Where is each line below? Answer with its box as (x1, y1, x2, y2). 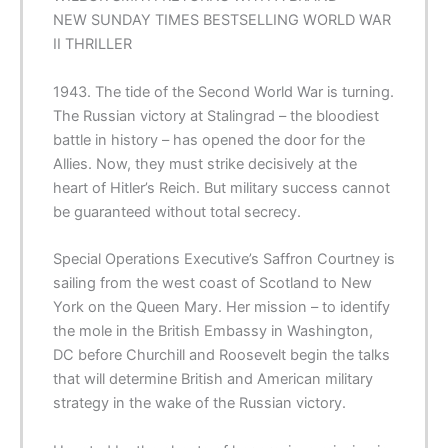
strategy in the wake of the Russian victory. (53, 394, 346, 413)
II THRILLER (53, 35, 132, 54)
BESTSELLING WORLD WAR (199, 11, 391, 30)
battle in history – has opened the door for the (53, 130, 365, 149)
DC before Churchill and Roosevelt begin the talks (53, 346, 390, 365)
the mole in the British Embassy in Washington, (53, 322, 373, 341)
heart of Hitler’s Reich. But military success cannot (53, 178, 390, 197)
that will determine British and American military (53, 370, 373, 389)
